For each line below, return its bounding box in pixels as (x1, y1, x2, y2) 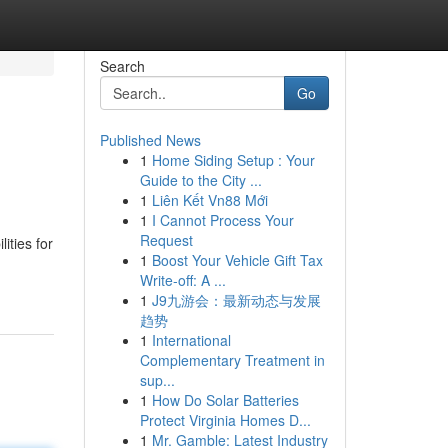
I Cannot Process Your (151, 210, 294, 230)
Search (99, 56, 145, 76)
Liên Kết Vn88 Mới (151, 190, 268, 210)
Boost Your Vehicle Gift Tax (151, 250, 323, 270)
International (151, 330, 231, 350)
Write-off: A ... (139, 270, 226, 290)
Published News (99, 130, 201, 150)
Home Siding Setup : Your (151, 150, 315, 170)
